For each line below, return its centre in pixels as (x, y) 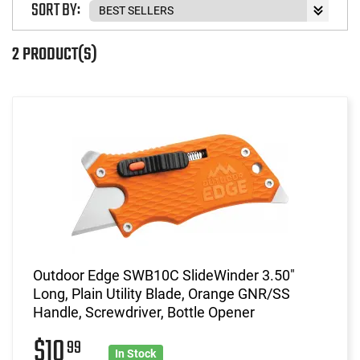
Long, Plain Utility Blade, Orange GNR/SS (162, 293)
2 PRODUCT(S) (55, 54)
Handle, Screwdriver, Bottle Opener (144, 312)
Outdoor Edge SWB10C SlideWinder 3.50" (164, 275)
